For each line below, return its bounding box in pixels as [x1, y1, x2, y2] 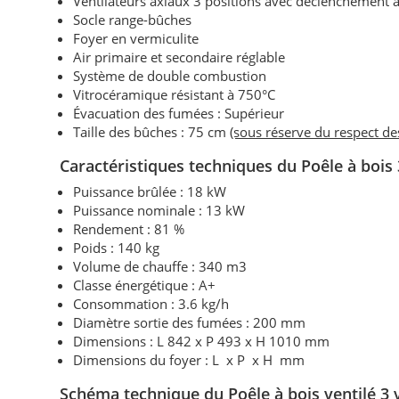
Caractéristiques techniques [60, 155, 278, 177]
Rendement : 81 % [73, 220, 185, 239]
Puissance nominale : [73, 201, 203, 220]
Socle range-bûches [73, 11, 192, 29]
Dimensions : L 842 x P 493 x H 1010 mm [73, 332, 330, 351]
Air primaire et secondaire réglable [73, 48, 286, 67]
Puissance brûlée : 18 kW [73, 183, 227, 201]
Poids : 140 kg [73, 239, 160, 257]
